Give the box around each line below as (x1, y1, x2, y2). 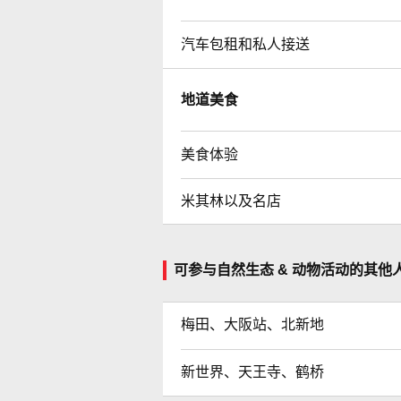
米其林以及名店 (181, 192, 281, 209)
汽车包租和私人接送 (181, 36, 310, 52)
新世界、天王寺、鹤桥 (181, 363, 324, 380)
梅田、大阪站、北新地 (181, 316, 324, 332)
